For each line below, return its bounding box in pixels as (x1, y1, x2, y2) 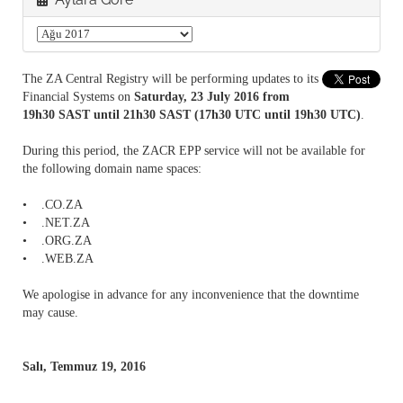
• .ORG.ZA (22, 234, 92, 248)
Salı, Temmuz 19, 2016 (22, 360, 146, 374)
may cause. (22, 306, 78, 320)
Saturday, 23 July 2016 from (134, 90, 290, 104)
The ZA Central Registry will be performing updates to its (22, 72, 318, 86)
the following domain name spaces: (22, 162, 201, 176)
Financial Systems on (22, 90, 134, 104)
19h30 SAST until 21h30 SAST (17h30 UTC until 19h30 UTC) (22, 108, 361, 122)
